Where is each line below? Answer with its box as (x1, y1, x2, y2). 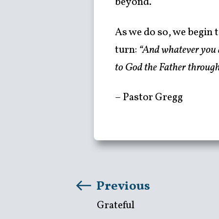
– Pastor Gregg (115, 90, 183, 106)
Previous (94, 177, 150, 196)
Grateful (97, 198, 134, 214)
